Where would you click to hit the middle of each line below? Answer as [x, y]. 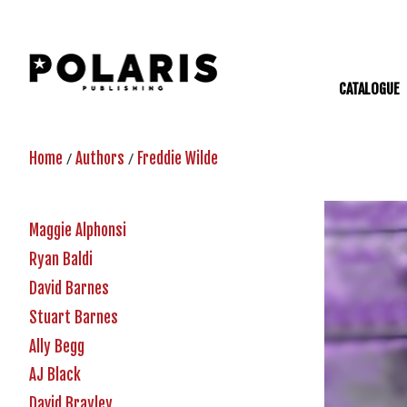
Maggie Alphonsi [78, 231]
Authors [100, 159]
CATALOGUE [369, 89]
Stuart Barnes [74, 317]
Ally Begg [57, 346]
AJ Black [55, 375]
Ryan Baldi [61, 260]
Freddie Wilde [178, 159]
